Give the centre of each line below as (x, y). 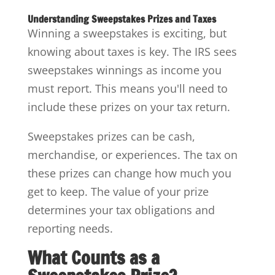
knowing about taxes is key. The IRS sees (132, 51)
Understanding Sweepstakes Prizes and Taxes (122, 19)
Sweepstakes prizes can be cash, (111, 136)
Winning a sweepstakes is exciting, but (127, 33)
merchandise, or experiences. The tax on (132, 154)
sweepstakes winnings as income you (124, 70)
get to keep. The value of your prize (118, 191)
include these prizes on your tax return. (129, 107)
